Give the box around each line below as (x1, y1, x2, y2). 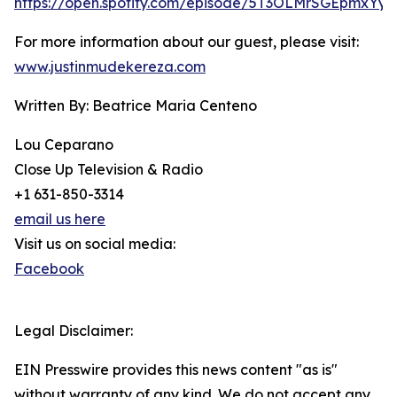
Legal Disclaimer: (14, 322, 133, 339)
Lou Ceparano (14, 136, 113, 153)
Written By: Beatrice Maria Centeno (14, 97, 257, 114)
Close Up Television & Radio (14, 160, 203, 178)
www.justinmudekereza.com (14, 58, 206, 75)
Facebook (14, 260, 84, 277)
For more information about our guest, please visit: (14, 33, 359, 51)
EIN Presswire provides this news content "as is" (14, 361, 338, 378)
